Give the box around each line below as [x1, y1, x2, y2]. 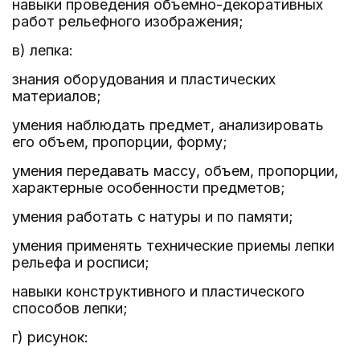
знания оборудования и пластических [12, 71, 276, 88]
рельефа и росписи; [12, 254, 149, 271]
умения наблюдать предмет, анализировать [12, 117, 324, 133]
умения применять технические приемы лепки [12, 237, 334, 254]
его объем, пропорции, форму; [12, 133, 227, 150]
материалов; [12, 88, 101, 104]
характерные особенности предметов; [12, 179, 285, 196]
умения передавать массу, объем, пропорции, [12, 162, 338, 179]
